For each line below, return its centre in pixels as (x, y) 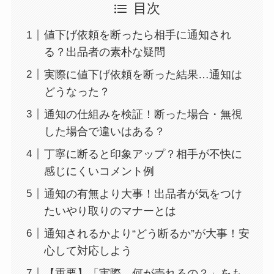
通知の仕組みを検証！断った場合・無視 (143, 114)
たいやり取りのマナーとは (110, 211)
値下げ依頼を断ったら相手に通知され (137, 35)
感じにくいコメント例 (99, 171)
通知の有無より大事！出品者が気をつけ (143, 194)
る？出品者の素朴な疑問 (104, 52)
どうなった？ (77, 92)
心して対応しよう (88, 250)
